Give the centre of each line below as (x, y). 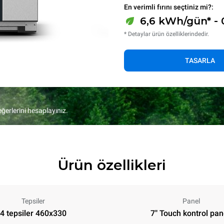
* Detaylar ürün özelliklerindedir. (166, 34)
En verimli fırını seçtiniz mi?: (169, 7)
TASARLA (200, 60)
